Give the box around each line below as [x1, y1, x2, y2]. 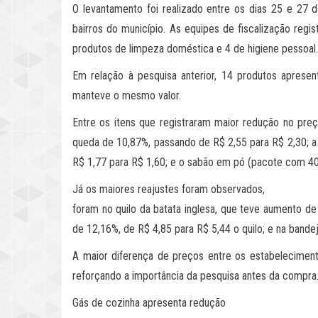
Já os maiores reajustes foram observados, [72, 182, 265, 197]
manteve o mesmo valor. [72, 89, 181, 103]
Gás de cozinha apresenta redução [72, 296, 226, 310]
